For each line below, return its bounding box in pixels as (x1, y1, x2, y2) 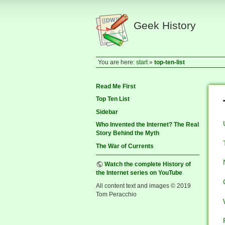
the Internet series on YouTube (96, 169, 182, 176)
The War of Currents (96, 142, 154, 150)
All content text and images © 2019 (96, 182, 191, 189)
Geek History (133, 20, 196, 31)
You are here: (98, 59, 137, 66)
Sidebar (96, 108, 118, 116)
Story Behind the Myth (96, 130, 159, 137)
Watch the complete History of (104, 160, 191, 168)
